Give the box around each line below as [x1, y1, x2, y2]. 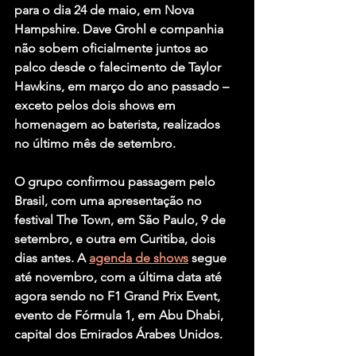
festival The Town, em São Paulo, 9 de [14, 212, 229, 228]
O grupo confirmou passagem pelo [14, 174, 219, 190]
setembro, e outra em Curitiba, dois [14, 231, 219, 247]
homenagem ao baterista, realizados [14, 117, 223, 133]
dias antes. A [14, 250, 89, 266]
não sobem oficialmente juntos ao [14, 41, 211, 56]
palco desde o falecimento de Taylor [14, 60, 224, 75]
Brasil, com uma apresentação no [14, 193, 205, 209]
